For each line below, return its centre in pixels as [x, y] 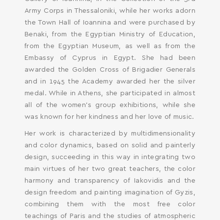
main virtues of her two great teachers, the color [110, 169]
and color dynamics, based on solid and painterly [110, 145]
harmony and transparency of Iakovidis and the [110, 181]
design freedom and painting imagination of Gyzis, [110, 192]
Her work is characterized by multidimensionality [110, 134]
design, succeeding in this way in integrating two [110, 157]
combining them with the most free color [110, 204]
